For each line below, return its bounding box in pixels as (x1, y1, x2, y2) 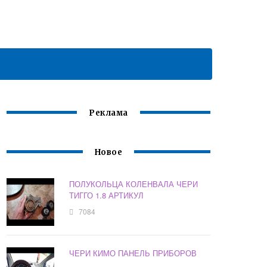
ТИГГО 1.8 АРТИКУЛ (69, 190, 144, 201)
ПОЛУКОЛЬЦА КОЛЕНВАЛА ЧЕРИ (69, 178, 198, 190)
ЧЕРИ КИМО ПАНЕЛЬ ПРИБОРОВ (69, 247, 197, 259)
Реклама (89, 108, 128, 119)
